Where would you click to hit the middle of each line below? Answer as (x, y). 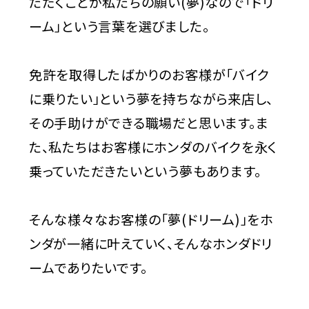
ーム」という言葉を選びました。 (119, 27)
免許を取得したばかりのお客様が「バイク (149, 75)
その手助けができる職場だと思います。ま (149, 123)
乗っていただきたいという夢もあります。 (145, 171)
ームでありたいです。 (88, 268)
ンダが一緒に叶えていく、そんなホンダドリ (151, 244)
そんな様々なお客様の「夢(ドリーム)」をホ (151, 220)
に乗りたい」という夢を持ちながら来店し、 (151, 99)
